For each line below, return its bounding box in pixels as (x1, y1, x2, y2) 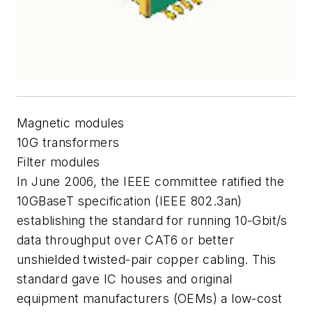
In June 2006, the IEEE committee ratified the (17, 173, 284, 189)
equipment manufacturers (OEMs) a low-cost (17, 290, 283, 306)
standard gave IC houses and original (17, 271, 233, 286)
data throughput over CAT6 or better (17, 232, 234, 247)
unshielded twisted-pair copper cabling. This (17, 251, 276, 267)
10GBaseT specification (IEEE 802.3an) (17, 193, 242, 208)
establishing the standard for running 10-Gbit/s (17, 212, 288, 228)
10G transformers (17, 134, 120, 150)
